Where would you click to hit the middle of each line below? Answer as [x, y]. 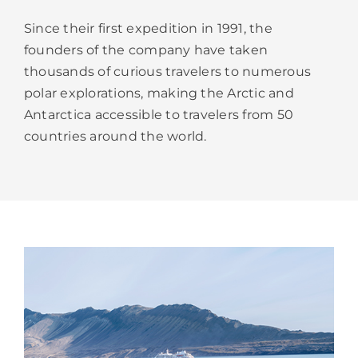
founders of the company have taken [146, 50]
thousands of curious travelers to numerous [168, 71]
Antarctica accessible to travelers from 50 [159, 114]
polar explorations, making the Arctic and [159, 93]
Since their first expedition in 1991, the [148, 28]
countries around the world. [115, 136]
